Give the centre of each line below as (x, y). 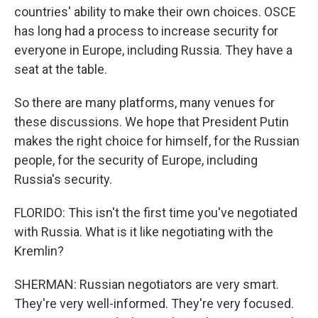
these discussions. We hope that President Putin (152, 122)
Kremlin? (39, 251)
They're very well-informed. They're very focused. (154, 303)
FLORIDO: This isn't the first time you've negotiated (156, 213)
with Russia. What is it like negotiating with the (144, 232)
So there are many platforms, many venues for (144, 103)
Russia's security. (63, 179)
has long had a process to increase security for (146, 31)
